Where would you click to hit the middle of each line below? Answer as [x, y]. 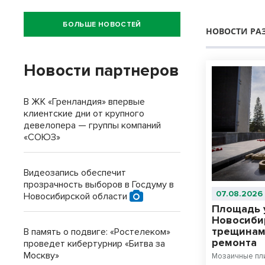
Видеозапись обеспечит [75, 173]
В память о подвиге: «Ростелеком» [97, 232]
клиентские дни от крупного [84, 114]
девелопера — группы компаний [92, 125]
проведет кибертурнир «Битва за [94, 244]
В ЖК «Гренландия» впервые [84, 102]
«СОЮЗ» [42, 137]
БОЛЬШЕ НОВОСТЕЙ [102, 24]
